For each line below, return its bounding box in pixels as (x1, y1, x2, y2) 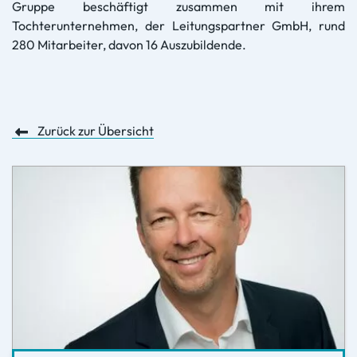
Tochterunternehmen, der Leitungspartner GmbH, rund (12, 17, 345, 33)
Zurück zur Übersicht (35, 122, 154, 139)
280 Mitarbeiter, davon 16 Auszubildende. (12, 36, 246, 53)
